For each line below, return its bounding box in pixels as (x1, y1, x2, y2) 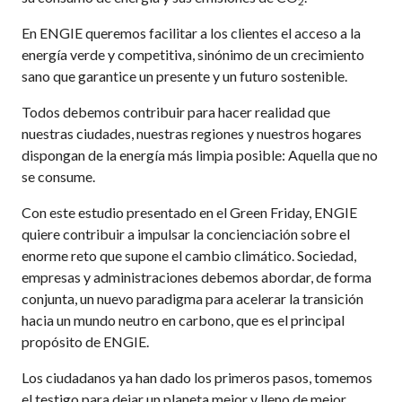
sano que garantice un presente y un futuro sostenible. (22, 66, 348, 84)
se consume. (22, 167, 96, 185)
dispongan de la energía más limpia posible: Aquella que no (22, 145, 379, 163)
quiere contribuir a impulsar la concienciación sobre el (22, 224, 351, 242)
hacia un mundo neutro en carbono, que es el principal (22, 310, 345, 328)
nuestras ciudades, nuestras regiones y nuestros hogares (22, 124, 363, 142)
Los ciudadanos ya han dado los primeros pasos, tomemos (22, 368, 373, 386)
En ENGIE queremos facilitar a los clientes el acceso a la (22, 23, 362, 41)
